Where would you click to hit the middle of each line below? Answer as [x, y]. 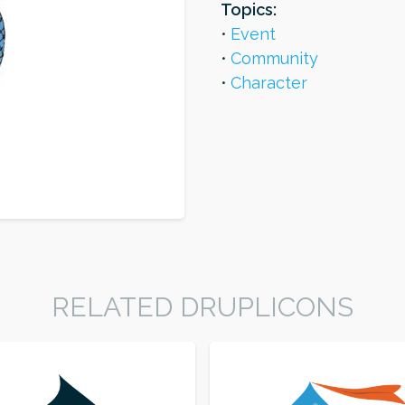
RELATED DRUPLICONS [202, 307]
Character [269, 83]
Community [274, 58]
